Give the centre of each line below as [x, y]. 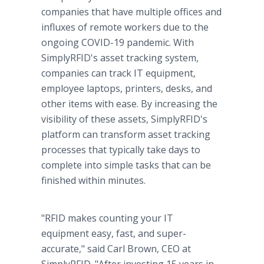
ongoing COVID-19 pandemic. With [118, 42]
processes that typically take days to [121, 150]
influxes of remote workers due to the [125, 27]
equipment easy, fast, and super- [114, 233]
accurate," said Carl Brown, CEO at [116, 249]
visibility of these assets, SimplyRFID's [124, 119]
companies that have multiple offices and [131, 12]
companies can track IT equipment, [118, 73]
